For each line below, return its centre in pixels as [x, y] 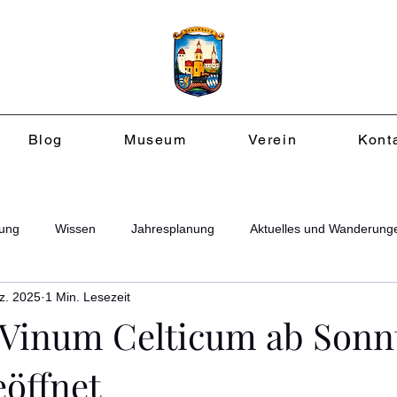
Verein [272, 140]
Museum [155, 140]
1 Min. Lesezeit [88, 296]
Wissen [75, 228]
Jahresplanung [173, 228]
